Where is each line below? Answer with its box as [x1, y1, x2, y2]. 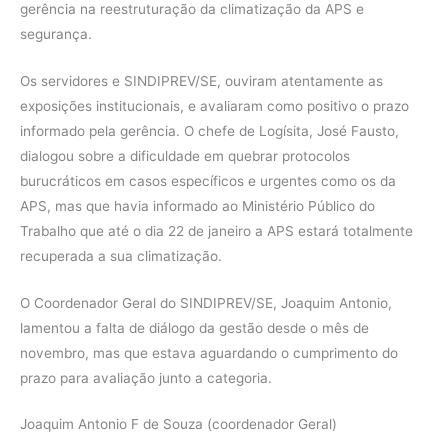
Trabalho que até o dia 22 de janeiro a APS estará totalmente [20, 222, 413, 239]
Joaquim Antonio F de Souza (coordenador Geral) [20, 416, 337, 433]
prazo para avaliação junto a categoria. [20, 369, 272, 386]
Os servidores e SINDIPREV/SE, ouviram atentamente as [20, 72, 383, 89]
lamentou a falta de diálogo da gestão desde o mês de [20, 319, 369, 336]
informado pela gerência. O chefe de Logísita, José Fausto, [20, 122, 399, 139]
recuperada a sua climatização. [20, 247, 222, 264]
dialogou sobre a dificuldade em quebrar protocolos [20, 147, 350, 164]
